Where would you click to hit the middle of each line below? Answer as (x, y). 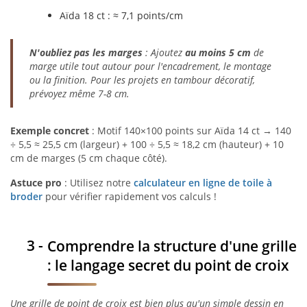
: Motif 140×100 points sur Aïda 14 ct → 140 (190, 131)
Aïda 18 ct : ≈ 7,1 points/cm (121, 15)
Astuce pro (36, 183)
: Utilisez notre (98, 183)
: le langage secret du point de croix (168, 265)
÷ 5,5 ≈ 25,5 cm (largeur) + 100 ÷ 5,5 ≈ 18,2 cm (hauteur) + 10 (147, 144)
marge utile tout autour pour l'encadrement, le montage (150, 66)
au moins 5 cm (218, 52)
